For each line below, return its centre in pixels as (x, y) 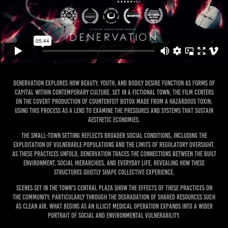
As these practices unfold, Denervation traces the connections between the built (114, 154)
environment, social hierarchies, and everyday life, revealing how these (114, 163)
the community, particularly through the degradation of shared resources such (114, 197)
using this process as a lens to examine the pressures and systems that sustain (114, 111)
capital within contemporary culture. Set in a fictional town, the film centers (114, 92)
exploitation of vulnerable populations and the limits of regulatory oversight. (114, 145)
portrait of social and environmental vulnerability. (114, 216)
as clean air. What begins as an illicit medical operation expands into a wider (114, 206)
